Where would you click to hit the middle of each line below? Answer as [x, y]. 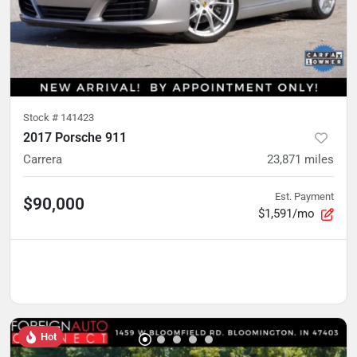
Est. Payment [304, 196]
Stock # [42, 117]
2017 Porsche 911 [75, 137]
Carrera [43, 159]
